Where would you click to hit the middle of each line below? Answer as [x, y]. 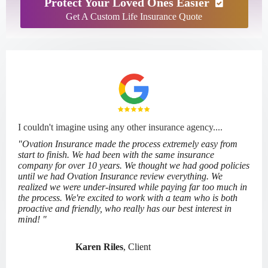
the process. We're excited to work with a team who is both [128, 198]
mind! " [32, 220]
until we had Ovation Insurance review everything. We [120, 176]
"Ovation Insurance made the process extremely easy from [128, 144]
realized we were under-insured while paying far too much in [133, 187]
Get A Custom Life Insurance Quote [134, 17]
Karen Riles [71, 247]
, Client [137, 247]
